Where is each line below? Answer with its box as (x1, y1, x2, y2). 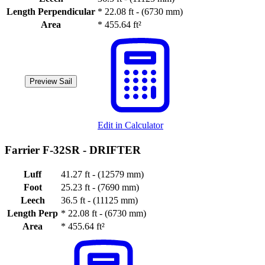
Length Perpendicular (7, 6, 95, 17)
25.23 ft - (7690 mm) (61, 182, 139, 193)
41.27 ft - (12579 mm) (61, 169, 144, 180)
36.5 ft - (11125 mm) (61, 195, 138, 206)
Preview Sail (30, 76, 72, 86)
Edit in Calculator (98, 119, 163, 130)
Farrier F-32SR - (5, 143, 89, 156)
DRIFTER (89, 143, 141, 156)
